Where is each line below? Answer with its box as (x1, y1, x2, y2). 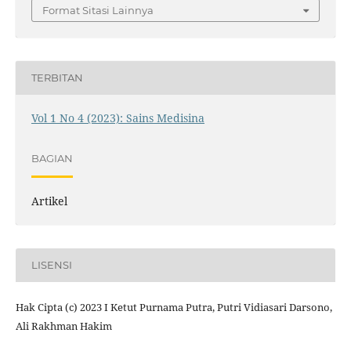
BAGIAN (31, 152, 73, 165)
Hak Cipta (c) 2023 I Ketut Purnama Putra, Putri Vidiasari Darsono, (15, 300, 332, 314)
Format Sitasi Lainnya (42, 3, 154, 16)
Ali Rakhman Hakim (15, 319, 112, 333)
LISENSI (31, 259, 72, 272)
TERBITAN (31, 71, 83, 85)
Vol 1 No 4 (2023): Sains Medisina (31, 110, 204, 125)
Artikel (31, 193, 67, 208)
